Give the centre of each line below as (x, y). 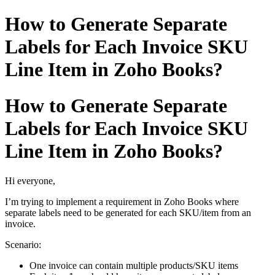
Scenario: (23, 245)
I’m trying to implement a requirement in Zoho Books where (122, 202)
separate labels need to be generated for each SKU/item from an (128, 213)
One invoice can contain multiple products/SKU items (134, 266)
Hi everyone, (30, 181)
